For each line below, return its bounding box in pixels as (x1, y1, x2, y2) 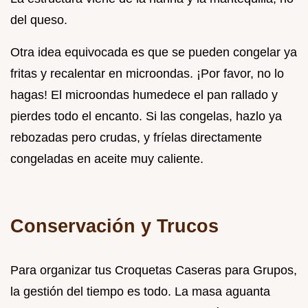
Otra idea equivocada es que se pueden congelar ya (10, 45, 297, 59)
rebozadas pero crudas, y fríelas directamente (10, 130, 262, 144)
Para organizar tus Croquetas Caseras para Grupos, (10, 263, 297, 277)
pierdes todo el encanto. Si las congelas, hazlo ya (10, 109, 282, 123)
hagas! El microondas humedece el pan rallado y (10, 87, 278, 102)
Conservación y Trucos (10, 214, 219, 236)
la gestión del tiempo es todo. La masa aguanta (10, 284, 270, 298)
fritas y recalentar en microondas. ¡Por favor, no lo (10, 66, 284, 80)
